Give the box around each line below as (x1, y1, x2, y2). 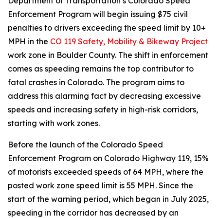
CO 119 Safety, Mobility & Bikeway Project (50, 36, 208, 46)
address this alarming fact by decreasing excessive (8, 91, 201, 101)
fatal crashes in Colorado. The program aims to (8, 77, 184, 87)
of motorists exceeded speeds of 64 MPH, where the (8, 167, 203, 177)
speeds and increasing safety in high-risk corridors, (8, 105, 198, 114)
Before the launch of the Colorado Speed (8, 140, 163, 149)
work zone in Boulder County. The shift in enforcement (8, 50, 208, 60)
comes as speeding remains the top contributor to (8, 64, 194, 73)
